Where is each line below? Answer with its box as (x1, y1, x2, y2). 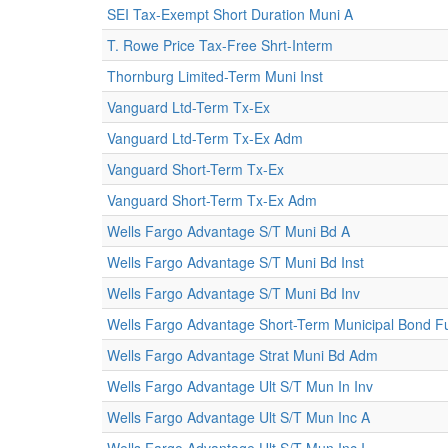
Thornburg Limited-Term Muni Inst (107, 66, 323, 86)
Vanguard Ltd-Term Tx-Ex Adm (107, 128, 303, 148)
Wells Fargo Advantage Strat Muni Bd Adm (107, 345, 378, 365)
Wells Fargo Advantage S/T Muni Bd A (107, 221, 350, 241)
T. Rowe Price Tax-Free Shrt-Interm (107, 35, 333, 55)
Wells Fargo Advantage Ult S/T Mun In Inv (107, 376, 373, 396)
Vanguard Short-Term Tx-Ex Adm (107, 190, 317, 210)
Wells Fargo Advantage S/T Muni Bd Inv (107, 283, 360, 303)
